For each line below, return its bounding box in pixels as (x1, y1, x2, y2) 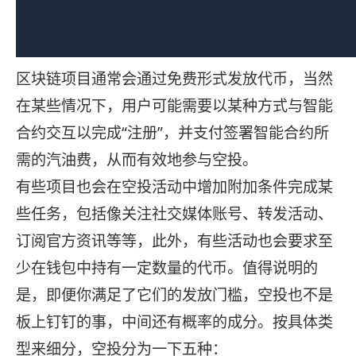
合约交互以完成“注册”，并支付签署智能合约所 (16, 122, 329, 144)
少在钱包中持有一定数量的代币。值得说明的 (16, 257, 318, 279)
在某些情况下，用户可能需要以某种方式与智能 (16, 95, 333, 117)
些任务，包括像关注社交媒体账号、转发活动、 (16, 203, 333, 225)
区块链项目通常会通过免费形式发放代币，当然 (16, 68, 333, 90)
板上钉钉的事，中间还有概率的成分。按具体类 (16, 311, 333, 333)
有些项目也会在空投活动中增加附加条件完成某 (16, 176, 333, 198)
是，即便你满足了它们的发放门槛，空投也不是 (16, 284, 333, 306)
